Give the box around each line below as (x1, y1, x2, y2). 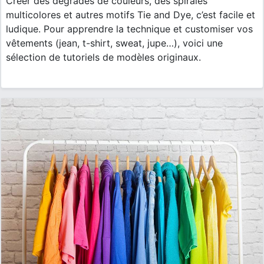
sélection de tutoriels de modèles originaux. (6, 51, 201, 63)
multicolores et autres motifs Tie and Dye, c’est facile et (6, 8, 255, 21)
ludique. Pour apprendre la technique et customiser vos (6, 22, 253, 35)
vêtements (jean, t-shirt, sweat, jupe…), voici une (6, 37, 223, 49)
